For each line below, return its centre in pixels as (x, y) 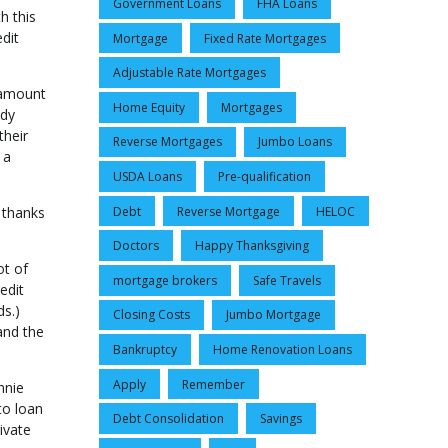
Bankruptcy (145, 350)
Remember (213, 384)
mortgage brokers (165, 280)
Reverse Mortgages (167, 142)
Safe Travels (287, 280)
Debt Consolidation (168, 419)
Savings (281, 419)
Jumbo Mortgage (273, 315)
